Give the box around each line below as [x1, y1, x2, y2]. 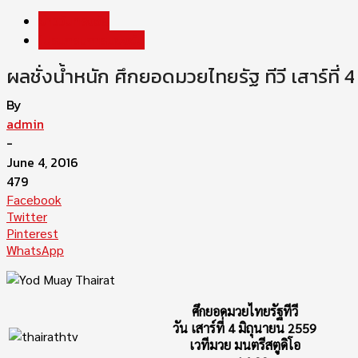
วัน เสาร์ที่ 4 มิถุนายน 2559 [173, 320, 316, 337]
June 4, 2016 [6, 153, 78, 173]
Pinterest [6, 225, 58, 242]
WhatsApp [6, 241, 64, 259]
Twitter [6, 208, 47, 225]
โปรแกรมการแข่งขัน [38, 30, 145, 50]
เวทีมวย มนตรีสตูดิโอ [189, 336, 300, 354]
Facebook [6, 191, 62, 209]
